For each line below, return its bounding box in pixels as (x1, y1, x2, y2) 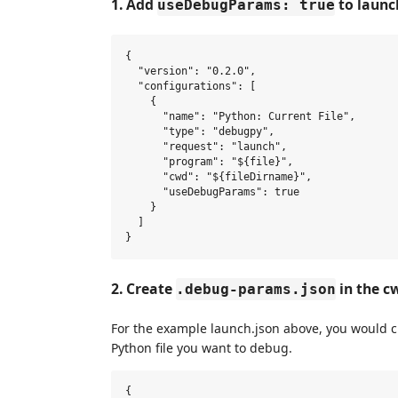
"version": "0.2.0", (125, 64, 256, 77)
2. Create (111, 278, 176, 298)
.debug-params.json (176, 280, 336, 298)
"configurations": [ (125, 79, 256, 92)
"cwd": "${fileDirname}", (125, 170, 312, 183)
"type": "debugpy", (125, 124, 275, 138)
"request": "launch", (125, 139, 287, 153)
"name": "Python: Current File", (125, 109, 355, 123)
